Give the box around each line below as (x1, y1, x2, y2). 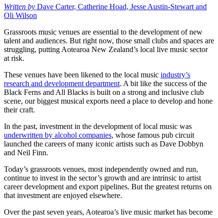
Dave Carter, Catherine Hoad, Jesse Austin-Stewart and (37, 2, 207, 11)
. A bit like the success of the (120, 79, 207, 88)
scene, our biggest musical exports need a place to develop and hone (4, 96, 213, 105)
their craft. (4, 105, 35, 114)
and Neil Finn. (4, 148, 48, 157)
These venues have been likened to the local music (4, 70, 161, 79)
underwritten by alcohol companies (4, 130, 111, 139)
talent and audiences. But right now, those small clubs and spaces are (4, 36, 214, 45)
